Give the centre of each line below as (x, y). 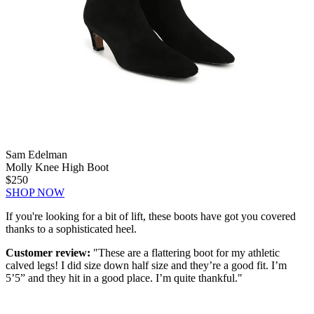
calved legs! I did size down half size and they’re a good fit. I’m (146, 266)
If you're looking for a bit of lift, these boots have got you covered (151, 217)
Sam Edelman (36, 155)
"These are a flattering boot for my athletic (185, 253)
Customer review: (48, 253)
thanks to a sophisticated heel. (71, 229)
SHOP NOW (35, 193)
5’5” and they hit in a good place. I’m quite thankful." (124, 278)
